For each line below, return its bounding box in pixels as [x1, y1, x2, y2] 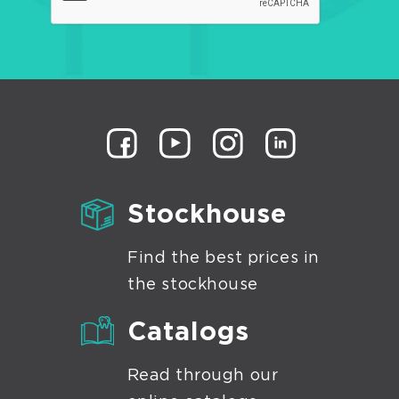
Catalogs [126, 320, 249, 346]
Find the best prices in [127, 250, 320, 267]
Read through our [126, 368, 279, 385]
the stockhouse [127, 277, 258, 294]
